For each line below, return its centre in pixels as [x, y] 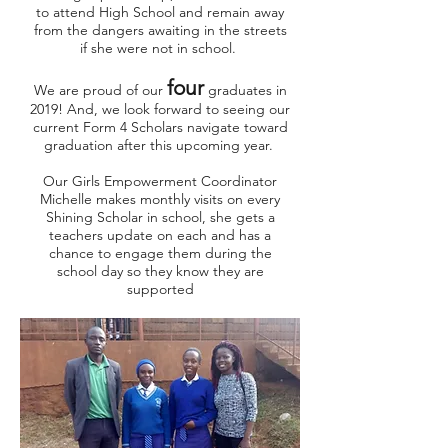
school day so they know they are [160, 271]
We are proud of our [100, 90]
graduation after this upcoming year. [160, 145]
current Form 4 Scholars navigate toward [160, 127]
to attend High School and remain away [160, 12]
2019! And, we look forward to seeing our [160, 109]
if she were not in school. [160, 48]
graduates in [247, 90]
